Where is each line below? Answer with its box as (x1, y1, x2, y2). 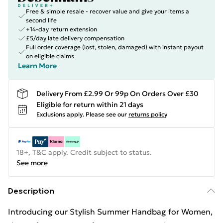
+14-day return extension (26, 25, 97, 33)
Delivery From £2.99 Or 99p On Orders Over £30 (36, 89, 199, 98)
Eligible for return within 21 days (36, 100, 143, 109)
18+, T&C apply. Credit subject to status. (16, 148, 152, 157)
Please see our (86, 111, 127, 118)
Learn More (18, 61, 57, 70)
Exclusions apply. (36, 111, 84, 118)
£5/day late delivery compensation (26, 34, 124, 42)
